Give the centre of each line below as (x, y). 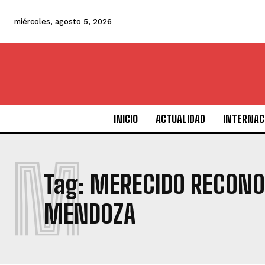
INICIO (125, 119)
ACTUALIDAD (180, 119)
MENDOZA (90, 214)
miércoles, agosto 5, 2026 (63, 22)
